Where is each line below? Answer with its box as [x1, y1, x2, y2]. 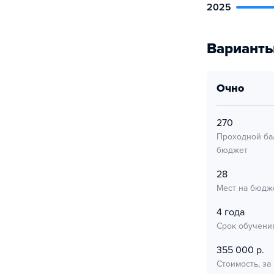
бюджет [217, 145, 248, 155]
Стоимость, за [217, 259, 271, 269]
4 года [217, 206, 245, 218]
